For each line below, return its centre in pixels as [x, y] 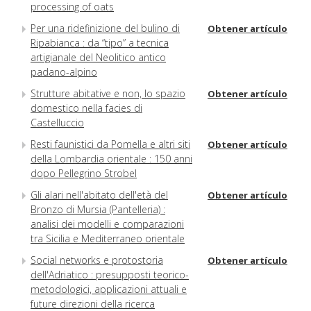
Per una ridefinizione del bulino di [105, 28]
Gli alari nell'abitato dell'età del [99, 194]
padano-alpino [64, 72]
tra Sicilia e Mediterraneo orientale [108, 238]
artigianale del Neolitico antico [98, 57]
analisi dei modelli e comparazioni [107, 224]
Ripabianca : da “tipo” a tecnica [100, 42]
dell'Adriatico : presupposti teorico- [110, 274]
